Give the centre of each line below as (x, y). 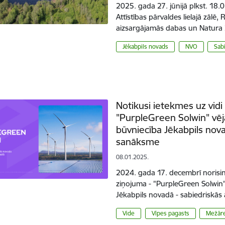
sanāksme (138, 142)
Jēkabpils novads (146, 46)
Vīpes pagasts (170, 213)
